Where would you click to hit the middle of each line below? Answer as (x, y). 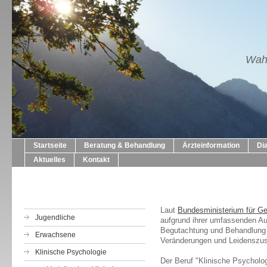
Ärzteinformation (211, 145)
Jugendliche (55, 218)
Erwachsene (55, 235)
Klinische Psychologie (71, 252)
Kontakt (96, 160)
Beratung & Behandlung (125, 145)
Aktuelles (49, 160)
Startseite (50, 145)
